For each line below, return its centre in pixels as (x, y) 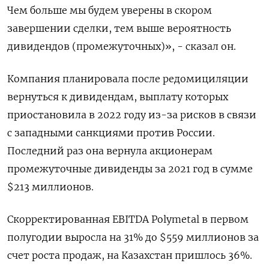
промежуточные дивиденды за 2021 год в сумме (130, 169)
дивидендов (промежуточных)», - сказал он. (122, 47)
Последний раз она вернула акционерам (110, 151)
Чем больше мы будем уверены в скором (110, 11)
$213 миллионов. (50, 187)
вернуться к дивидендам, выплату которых (118, 97)
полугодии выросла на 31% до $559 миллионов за (133, 237)
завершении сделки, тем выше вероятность (119, 29)
